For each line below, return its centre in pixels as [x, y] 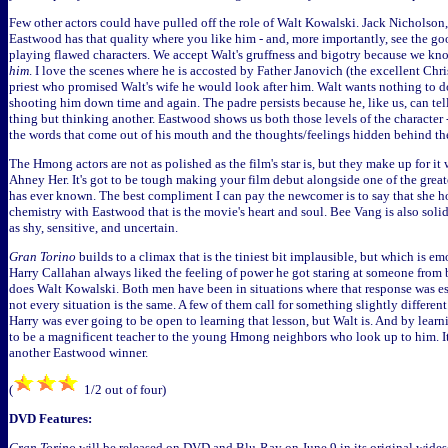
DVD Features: [50, 418]
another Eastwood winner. [78, 352]
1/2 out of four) [123, 389]
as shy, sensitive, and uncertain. [93, 227]
